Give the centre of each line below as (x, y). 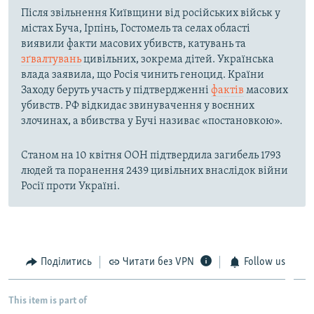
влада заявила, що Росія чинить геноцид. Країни (143, 75)
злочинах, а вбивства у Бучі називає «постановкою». (152, 121)
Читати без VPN (158, 262)
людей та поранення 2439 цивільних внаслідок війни (155, 171)
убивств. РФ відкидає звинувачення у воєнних (138, 105)
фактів (227, 90)
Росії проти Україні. (70, 186)
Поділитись (66, 262)
